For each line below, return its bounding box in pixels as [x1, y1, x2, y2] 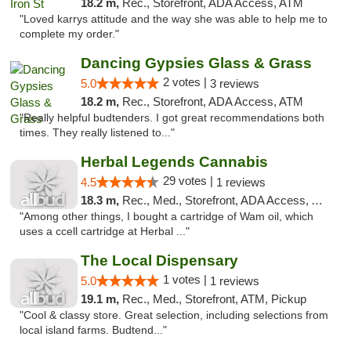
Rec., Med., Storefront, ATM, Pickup [121, 292, 306, 306]
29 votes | [162, 174, 216, 187]
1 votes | [162, 273, 210, 286]
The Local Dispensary [80, 252, 238, 269]
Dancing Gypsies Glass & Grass [80, 55, 312, 71]
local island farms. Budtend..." [20, 324, 167, 336]
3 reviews [209, 77, 259, 90]
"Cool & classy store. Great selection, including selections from [20, 309, 328, 321]
